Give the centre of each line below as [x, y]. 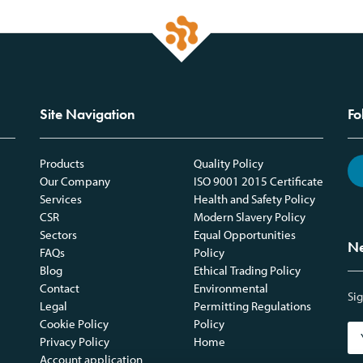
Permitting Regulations [252, 305]
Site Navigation [88, 113]
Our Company [75, 181]
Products [62, 163]
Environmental [231, 288]
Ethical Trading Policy [247, 270]
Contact [60, 288]
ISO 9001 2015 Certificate [258, 181]
